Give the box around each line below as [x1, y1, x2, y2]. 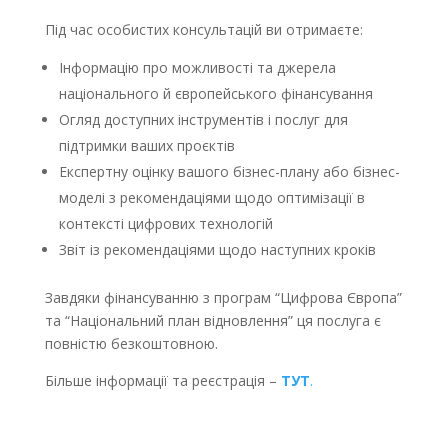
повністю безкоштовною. [44, 334, 218, 353]
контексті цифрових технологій [58, 214, 273, 233]
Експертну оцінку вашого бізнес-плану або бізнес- [58, 162, 400, 181]
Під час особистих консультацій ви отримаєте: [44, 20, 363, 39]
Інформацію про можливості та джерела [58, 58, 336, 77]
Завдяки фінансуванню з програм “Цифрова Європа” [44, 288, 402, 307]
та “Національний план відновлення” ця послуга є [44, 311, 381, 330]
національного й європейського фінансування [58, 84, 373, 103]
